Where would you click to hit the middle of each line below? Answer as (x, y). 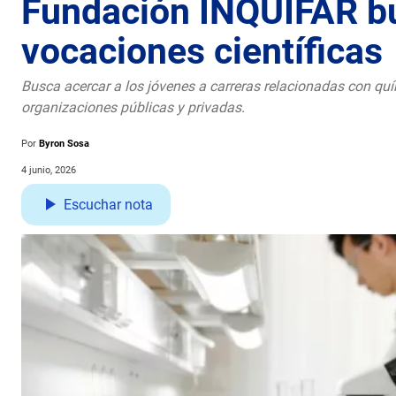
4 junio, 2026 (49, 170)
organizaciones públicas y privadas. (133, 107)
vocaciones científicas (202, 51)
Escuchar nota (108, 204)
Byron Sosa (64, 143)
